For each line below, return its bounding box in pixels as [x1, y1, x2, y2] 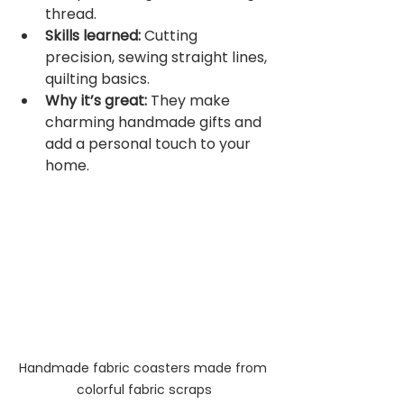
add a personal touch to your [45, 133, 254, 154]
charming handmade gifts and [45, 111, 265, 133]
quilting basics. [45, 68, 150, 89]
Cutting [141, 24, 201, 46]
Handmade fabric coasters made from [18, 358, 271, 377]
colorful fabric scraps [77, 380, 212, 399]
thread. [45, 3, 96, 24]
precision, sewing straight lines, [45, 46, 271, 68]
